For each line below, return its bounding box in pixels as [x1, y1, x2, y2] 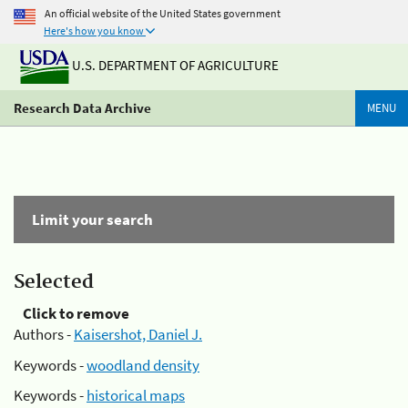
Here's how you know [44, 24, 144, 37]
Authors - [14, 324, 74, 344]
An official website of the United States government [45, 5, 280, 20]
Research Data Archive [14, 99, 151, 117]
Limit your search [32, 209, 153, 229]
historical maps [87, 385, 185, 405]
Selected [14, 270, 94, 294]
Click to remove [23, 303, 129, 323]
